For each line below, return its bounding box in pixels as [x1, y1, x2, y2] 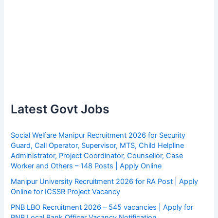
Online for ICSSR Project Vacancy [11, 187, 121, 196]
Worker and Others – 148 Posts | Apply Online [11, 161, 162, 170]
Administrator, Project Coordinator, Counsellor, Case [11, 151, 183, 160]
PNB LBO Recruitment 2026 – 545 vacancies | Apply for [11, 202, 194, 212]
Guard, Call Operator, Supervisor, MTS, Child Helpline [11, 141, 184, 150]
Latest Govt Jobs [11, 101, 110, 116]
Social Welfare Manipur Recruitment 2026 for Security [11, 130, 186, 140]
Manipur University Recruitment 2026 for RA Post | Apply [11, 177, 199, 186]
